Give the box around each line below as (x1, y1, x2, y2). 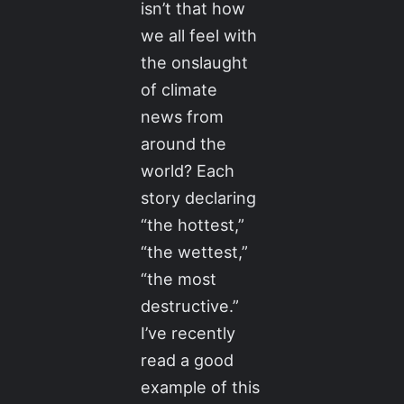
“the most (141, 268, 217, 289)
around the (141, 133, 227, 153)
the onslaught (141, 51, 249, 72)
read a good (141, 349, 234, 370)
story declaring (141, 187, 257, 207)
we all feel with (141, 24, 258, 45)
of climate (141, 78, 218, 99)
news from (141, 106, 225, 126)
